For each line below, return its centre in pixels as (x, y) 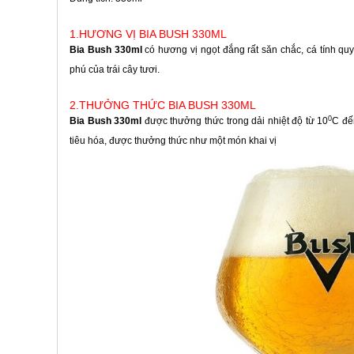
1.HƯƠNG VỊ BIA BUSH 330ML (148, 34)
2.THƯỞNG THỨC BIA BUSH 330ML (163, 105)
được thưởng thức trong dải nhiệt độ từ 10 (235, 121)
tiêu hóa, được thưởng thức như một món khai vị (173, 141)
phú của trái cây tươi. (115, 70)
